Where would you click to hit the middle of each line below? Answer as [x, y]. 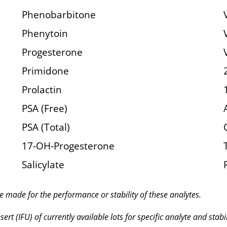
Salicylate [43, 164]
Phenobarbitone [59, 14]
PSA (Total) [46, 127]
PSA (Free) [44, 108]
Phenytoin [45, 33]
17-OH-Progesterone [68, 146]
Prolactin [42, 89]
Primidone [45, 71]
